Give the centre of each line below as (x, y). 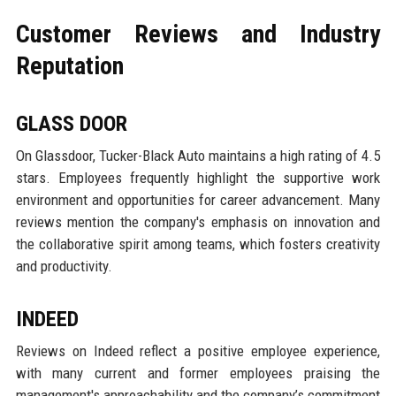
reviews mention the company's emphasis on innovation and (198, 221)
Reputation (69, 65)
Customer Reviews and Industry (198, 34)
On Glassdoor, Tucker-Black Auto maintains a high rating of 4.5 (198, 155)
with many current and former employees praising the (198, 373)
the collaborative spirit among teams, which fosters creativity (198, 244)
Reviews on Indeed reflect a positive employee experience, (198, 350)
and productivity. (64, 266)
